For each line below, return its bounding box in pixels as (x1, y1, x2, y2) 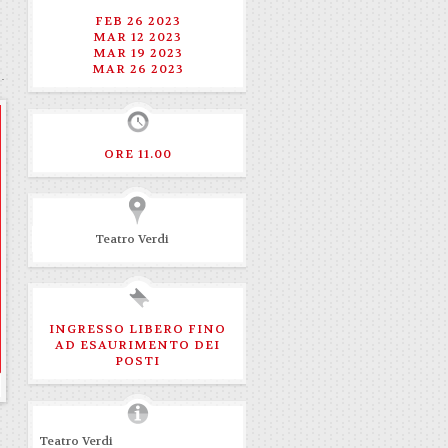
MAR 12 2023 (93, 29, 182, 45)
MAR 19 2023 (92, 45, 183, 61)
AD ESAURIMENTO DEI (55, 337, 220, 353)
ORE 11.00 (103, 146, 172, 162)
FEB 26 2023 (94, 13, 181, 29)
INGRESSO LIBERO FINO (49, 321, 226, 337)
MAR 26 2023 (91, 61, 184, 77)
